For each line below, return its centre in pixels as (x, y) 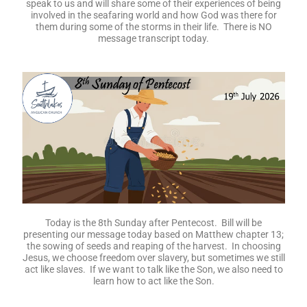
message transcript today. (153, 38)
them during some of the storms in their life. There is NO (153, 26)
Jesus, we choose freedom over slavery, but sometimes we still (153, 258)
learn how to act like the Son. (153, 281)
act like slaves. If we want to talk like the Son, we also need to (153, 270)
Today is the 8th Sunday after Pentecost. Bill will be (153, 223)
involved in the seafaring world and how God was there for (153, 15)
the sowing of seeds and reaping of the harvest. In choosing (153, 246)
